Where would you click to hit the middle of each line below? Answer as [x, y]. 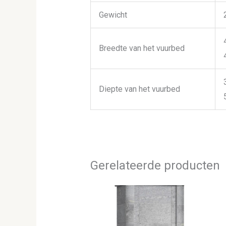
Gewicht [113, 15]
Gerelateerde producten [155, 166]
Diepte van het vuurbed [139, 89]
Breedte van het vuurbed [142, 48]
